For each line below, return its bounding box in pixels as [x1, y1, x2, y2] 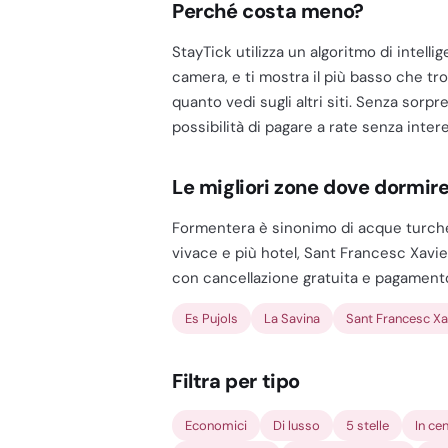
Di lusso [273, 417, 320, 434]
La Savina [264, 310, 320, 327]
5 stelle [346, 417, 389, 434]
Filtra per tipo [172, 368, 300, 394]
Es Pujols [185, 310, 238, 327]
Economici [185, 417, 247, 434]
